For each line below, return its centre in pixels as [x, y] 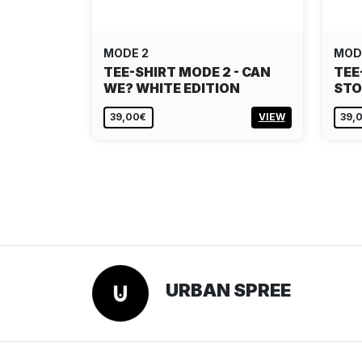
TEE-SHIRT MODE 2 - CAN [187, 72]
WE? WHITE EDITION [172, 88]
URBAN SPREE [228, 290]
